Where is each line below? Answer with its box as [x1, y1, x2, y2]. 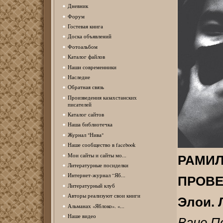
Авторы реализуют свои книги [67, 192, 140, 200]
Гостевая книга [67, 22, 103, 30]
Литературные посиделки [67, 162, 128, 169]
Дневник [67, 2, 88, 10]
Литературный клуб [67, 182, 115, 189]
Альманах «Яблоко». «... [67, 202, 124, 210]
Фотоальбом [67, 43, 98, 50]
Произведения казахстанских [67, 94, 137, 101]
